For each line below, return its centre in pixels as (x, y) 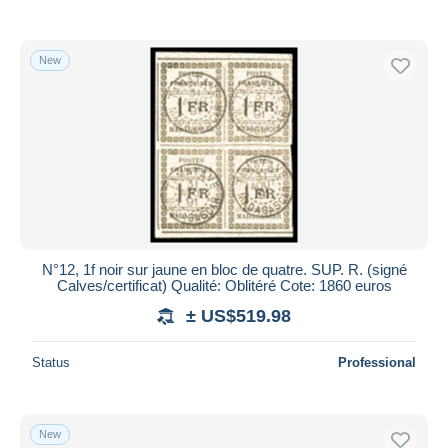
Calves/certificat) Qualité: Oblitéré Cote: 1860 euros (224, 285)
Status (51, 362)
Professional (377, 362)
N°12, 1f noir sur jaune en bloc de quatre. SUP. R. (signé (224, 269)
